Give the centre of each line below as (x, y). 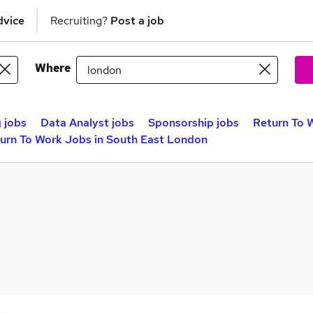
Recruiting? (80, 20)
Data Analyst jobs (87, 123)
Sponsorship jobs (194, 123)
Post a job (137, 20)
